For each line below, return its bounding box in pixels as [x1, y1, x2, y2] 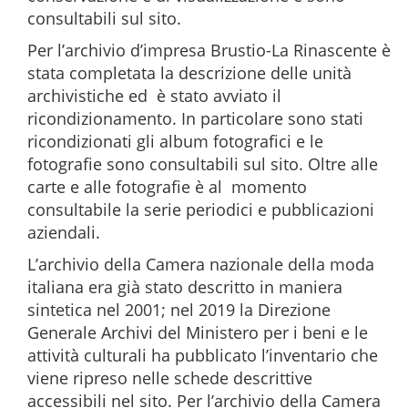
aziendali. [27, 221, 100, 243]
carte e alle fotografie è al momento [27, 176, 307, 198]
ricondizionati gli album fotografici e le [27, 130, 323, 152]
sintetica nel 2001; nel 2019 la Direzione [27, 299, 331, 321]
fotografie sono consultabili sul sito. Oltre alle [27, 153, 378, 175]
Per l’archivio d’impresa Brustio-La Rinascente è [27, 39, 391, 61]
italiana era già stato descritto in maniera [27, 276, 342, 298]
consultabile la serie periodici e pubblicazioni [27, 199, 374, 220]
